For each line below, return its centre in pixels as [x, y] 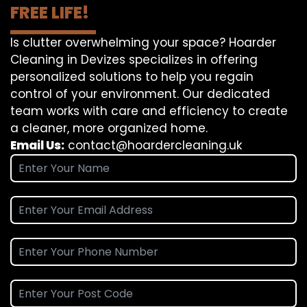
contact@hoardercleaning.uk [155, 145]
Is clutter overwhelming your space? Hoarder [143, 42]
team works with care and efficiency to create [149, 111]
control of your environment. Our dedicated [140, 94]
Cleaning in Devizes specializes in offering [134, 59]
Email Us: [37, 145]
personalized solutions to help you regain [132, 76]
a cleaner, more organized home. [109, 128]
